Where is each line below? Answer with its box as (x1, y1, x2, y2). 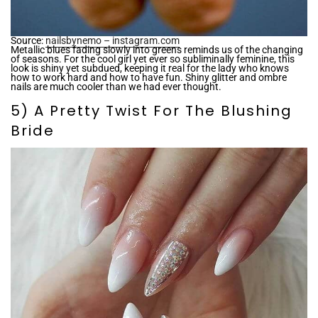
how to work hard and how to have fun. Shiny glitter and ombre (11, 71, 287, 83)
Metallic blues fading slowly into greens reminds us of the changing (11, 43, 303, 55)
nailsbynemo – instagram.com (45, 34, 180, 46)
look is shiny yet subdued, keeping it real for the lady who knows (11, 62, 289, 74)
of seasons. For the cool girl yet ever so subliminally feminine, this (11, 53, 295, 65)
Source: (11, 34, 45, 46)
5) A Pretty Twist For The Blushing (11, 100, 292, 121)
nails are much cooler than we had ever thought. (11, 80, 221, 92)
